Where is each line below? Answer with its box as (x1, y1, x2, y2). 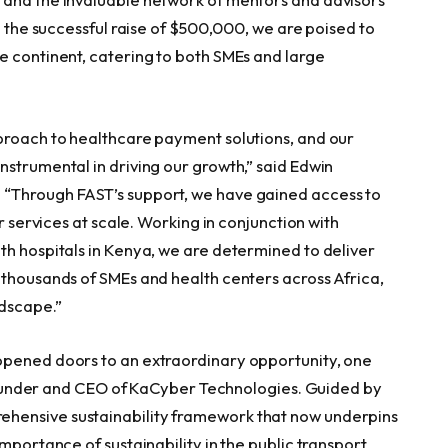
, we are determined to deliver (151, 238, 375, 260)
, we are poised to (245, 17, 375, 39)
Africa (333, 266, 380, 288)
